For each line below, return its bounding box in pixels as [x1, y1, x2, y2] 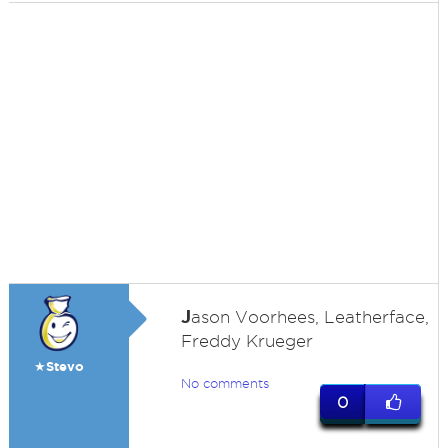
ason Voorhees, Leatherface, [190, 308, 429, 326]
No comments [180, 376, 269, 390]
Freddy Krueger [180, 332, 313, 350]
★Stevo [33, 359, 84, 374]
